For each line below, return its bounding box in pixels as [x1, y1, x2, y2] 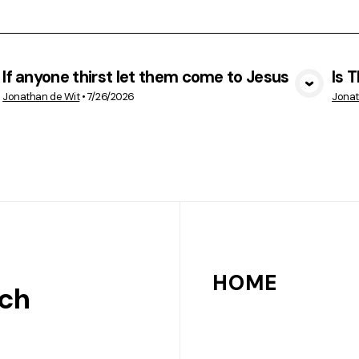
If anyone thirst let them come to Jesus [2, 66, 289, 87]
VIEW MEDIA [119, 84, 216, 107]
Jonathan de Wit [2, 90, 80, 104]
